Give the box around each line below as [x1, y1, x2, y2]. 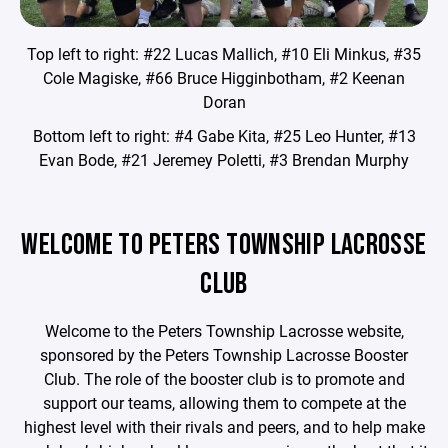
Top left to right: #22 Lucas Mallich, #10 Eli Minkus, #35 [27, 42, 421, 64]
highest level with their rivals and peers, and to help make [23, 415, 425, 437]
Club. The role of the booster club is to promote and [43, 367, 405, 389]
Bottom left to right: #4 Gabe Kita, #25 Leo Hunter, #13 [32, 124, 416, 146]
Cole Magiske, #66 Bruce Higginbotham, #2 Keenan [43, 66, 405, 88]
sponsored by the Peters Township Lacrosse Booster [40, 343, 408, 365]
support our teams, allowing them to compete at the [42, 391, 406, 413]
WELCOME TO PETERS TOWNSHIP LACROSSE [21, 226, 427, 263]
